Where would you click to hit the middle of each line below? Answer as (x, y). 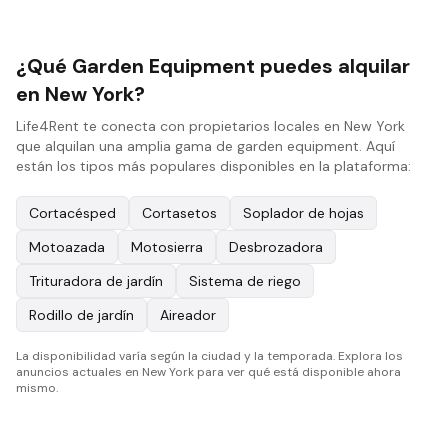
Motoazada (67, 247)
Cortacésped (72, 213)
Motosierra (167, 247)
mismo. (37, 388)
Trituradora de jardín (96, 281)
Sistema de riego (245, 281)
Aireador (188, 315)
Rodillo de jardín (81, 315)
